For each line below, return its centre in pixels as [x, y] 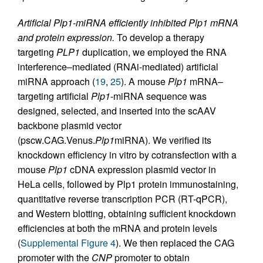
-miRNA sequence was [159, 96]
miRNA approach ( [56, 82]
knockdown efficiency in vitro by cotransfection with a [127, 155]
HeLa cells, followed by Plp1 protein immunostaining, [128, 184]
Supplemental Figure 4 [68, 243]
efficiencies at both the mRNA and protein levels [117, 228]
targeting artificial [54, 96]
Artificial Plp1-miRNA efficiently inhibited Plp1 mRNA [128, 23]
